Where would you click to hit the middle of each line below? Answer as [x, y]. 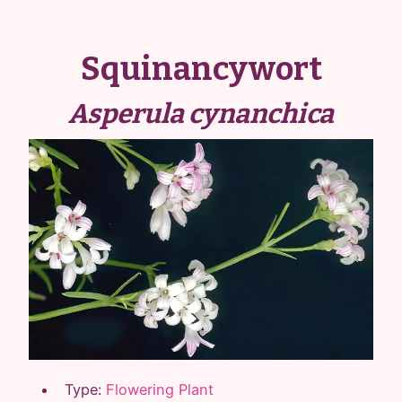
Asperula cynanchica [201, 114]
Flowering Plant [160, 389]
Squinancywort [201, 69]
